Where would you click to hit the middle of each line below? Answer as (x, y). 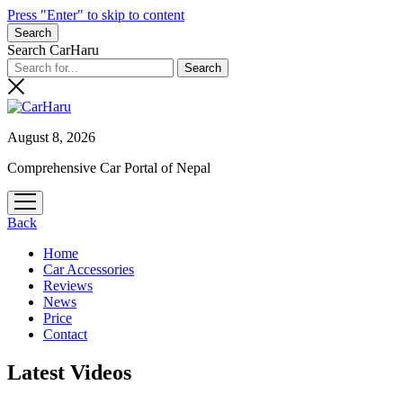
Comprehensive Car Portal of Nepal (109, 168)
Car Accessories (89, 269)
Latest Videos (69, 372)
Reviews (68, 286)
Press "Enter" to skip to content (96, 15)
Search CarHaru (53, 50)
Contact (65, 334)
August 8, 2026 (51, 137)
